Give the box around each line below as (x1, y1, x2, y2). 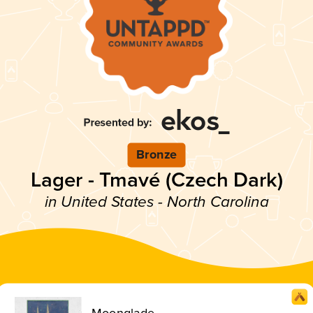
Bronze (136, 147, 177, 163)
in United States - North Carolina (44, 192, 269, 212)
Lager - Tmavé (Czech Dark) (30, 167, 283, 193)
